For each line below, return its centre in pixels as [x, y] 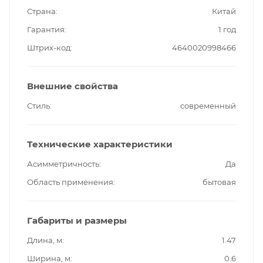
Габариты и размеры [77, 220]
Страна [41, 11]
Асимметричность [63, 163]
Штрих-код [49, 47]
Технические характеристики [100, 144]
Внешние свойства [73, 86]
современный [208, 105]
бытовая [219, 182]
